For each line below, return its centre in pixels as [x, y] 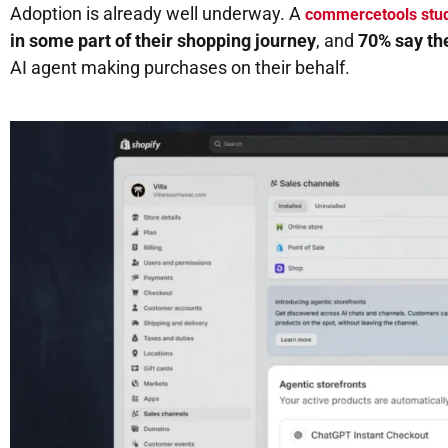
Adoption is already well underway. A [157, 14]
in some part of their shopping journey [163, 41]
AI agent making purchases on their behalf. [180, 68]
